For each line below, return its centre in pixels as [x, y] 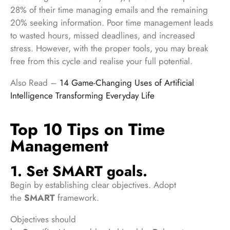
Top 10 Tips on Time [88, 129]
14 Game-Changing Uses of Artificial [127, 82]
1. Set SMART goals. [79, 171]
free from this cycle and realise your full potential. [103, 61]
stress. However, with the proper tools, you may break [109, 48]
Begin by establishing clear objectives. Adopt [93, 185]
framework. [78, 197]
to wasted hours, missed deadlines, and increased [103, 35]
